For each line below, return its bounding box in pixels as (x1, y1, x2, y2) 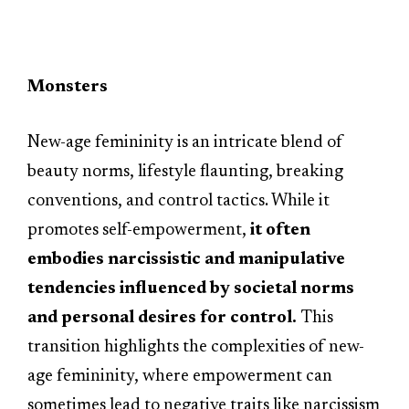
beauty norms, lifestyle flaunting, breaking (27, 163, 343, 182)
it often (250, 222, 310, 240)
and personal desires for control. (27, 309, 300, 328)
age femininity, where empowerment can (27, 368, 332, 386)
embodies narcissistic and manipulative (27, 251, 345, 269)
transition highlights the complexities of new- (27, 339, 364, 357)
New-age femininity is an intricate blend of (27, 134, 343, 152)
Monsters (27, 79, 108, 97)
